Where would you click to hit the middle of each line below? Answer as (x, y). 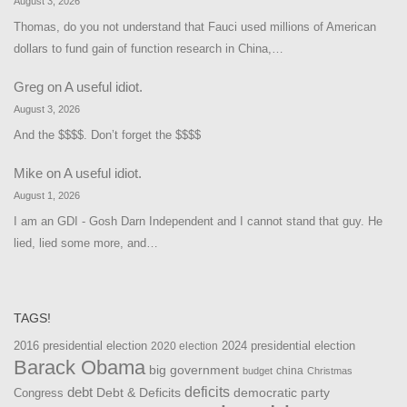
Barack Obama (79, 368)
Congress (39, 394)
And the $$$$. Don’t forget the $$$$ (107, 134)
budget (258, 371)
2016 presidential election (80, 346)
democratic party (282, 393)
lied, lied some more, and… (86, 243)
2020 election (184, 347)
